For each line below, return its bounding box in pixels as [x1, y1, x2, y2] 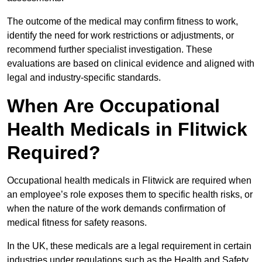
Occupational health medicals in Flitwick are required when [7, 175, 251, 186]
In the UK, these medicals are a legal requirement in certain [7, 241, 251, 251]
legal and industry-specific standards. [7, 73, 161, 83]
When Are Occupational [7, 95, 220, 117]
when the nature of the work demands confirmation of [7, 204, 225, 214]
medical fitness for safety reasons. [7, 218, 149, 228]
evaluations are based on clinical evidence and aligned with [7, 58, 254, 69]
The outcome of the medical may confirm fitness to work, [7, 16, 238, 27]
